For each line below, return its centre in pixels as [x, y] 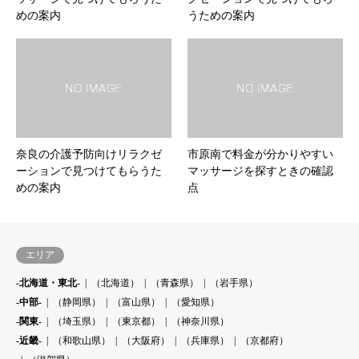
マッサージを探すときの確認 [260, 171]
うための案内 [221, 15]
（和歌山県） [82, 341]
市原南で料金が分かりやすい [260, 155]
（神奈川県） [200, 322]
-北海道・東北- [48, 283]
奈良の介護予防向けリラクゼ [89, 155]
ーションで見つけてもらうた [89, 171]
